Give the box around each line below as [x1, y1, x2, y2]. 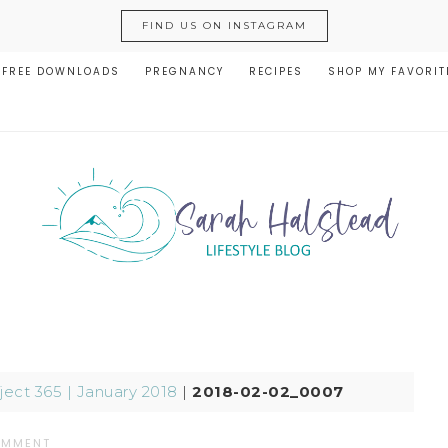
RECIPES [249, 64, 303, 79]
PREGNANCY [145, 64, 224, 79]
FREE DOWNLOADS [2, 64, 120, 79]
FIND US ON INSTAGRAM [141, 19, 307, 32]
